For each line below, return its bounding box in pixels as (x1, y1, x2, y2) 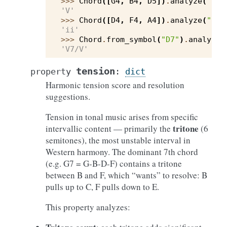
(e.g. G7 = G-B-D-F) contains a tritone (46, 158, 182, 169)
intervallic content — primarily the (46, 123, 173, 134)
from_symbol (106, 35, 157, 44)
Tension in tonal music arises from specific (46, 111, 198, 123)
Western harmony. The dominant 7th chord (46, 146, 198, 158)
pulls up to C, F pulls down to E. (46, 181, 159, 193)
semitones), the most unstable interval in (46, 134, 191, 146)
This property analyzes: (46, 201, 130, 213)
